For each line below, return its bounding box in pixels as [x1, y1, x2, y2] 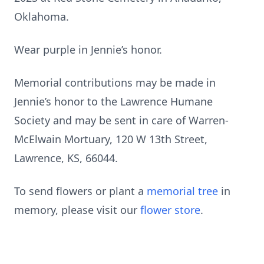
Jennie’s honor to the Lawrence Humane [14, 94, 213, 108]
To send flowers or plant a [14, 184, 147, 198]
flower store [140, 203, 200, 217]
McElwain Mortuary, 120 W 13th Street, [14, 132, 207, 146]
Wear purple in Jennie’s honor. [14, 42, 162, 57]
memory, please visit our [14, 203, 140, 217]
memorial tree [147, 184, 218, 198]
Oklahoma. [14, 9, 69, 24]
